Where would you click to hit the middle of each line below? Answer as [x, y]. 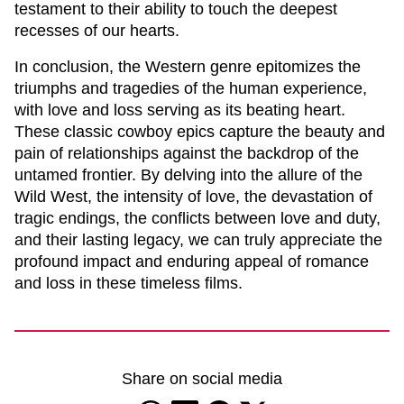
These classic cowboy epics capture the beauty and [200, 132]
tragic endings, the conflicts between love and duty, [197, 218]
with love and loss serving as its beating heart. [180, 110]
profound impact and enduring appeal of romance [192, 262]
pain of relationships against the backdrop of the [187, 153]
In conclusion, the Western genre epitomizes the [188, 67]
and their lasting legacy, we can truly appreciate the [198, 240]
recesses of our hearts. [97, 31]
